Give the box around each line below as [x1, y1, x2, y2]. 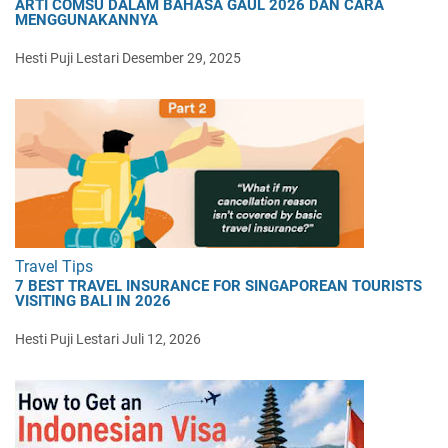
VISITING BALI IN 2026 [15, 291, 171, 310]
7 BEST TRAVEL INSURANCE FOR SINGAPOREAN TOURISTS [15, 276, 422, 295]
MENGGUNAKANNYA [15, 10, 158, 29]
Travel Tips [15, 256, 93, 276]
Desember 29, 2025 [122, 49, 241, 66]
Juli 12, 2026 [122, 330, 201, 347]
